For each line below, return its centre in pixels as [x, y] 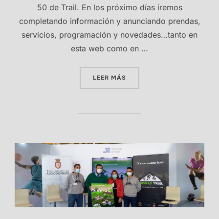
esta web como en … [109, 49]
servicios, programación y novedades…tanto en [109, 35]
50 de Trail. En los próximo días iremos [109, 8]
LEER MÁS [109, 78]
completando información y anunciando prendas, [109, 21]
